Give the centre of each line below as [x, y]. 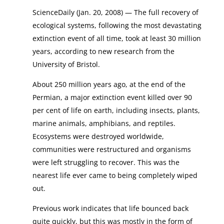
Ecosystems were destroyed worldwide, [98, 136]
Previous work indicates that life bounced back [110, 208]
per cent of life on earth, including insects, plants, [116, 110]
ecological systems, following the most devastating [117, 25]
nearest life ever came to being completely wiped [115, 175]
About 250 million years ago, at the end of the [109, 84]
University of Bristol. [66, 64]
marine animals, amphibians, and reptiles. [104, 123]
